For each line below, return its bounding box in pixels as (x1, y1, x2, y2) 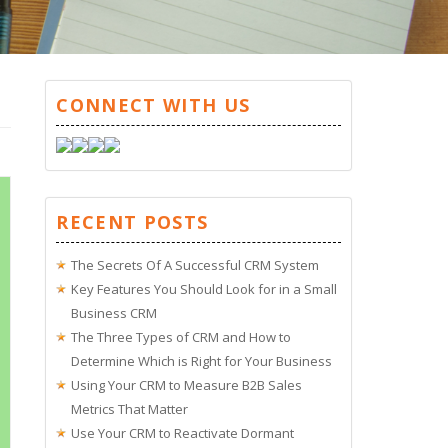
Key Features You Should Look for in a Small (71, 279, 338, 298)
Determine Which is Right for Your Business (71, 351, 333, 370)
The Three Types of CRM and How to (71, 327, 292, 346)
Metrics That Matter (71, 399, 189, 418)
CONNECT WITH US (56, 92, 251, 117)
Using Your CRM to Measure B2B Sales (71, 375, 303, 394)
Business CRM (71, 303, 158, 322)
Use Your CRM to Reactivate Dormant (71, 423, 295, 442)
